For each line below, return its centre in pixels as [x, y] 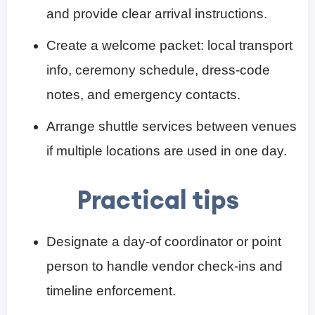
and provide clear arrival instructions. [157, 13]
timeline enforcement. [111, 290]
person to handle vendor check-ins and [165, 266]
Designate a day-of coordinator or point [164, 241]
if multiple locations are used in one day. [167, 150]
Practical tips [157, 199]
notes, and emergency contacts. [143, 94]
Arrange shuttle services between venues [172, 126]
